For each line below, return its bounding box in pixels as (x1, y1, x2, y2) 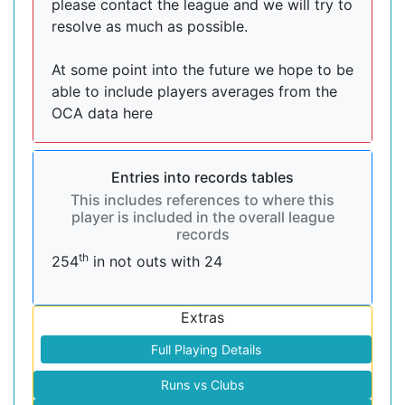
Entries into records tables (111, 168, 294, 186)
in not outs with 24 (89, 252, 222, 270)
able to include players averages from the (52, 82, 337, 100)
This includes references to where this (71, 191, 334, 209)
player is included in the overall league (71, 208, 334, 226)
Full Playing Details (151, 342, 261, 357)
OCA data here (52, 104, 153, 122)
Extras (181, 308, 224, 326)
